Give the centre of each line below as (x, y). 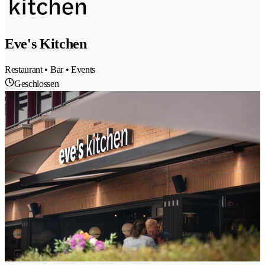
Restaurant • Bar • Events (50, 69)
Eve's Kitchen (46, 43)
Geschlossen (37, 83)
